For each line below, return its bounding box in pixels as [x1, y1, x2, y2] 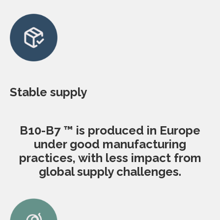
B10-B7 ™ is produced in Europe [20, 123, 200, 138]
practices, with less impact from [19, 151, 201, 165]
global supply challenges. [39, 165, 181, 179]
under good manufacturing [34, 137, 186, 152]
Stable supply [10, 85, 87, 100]
